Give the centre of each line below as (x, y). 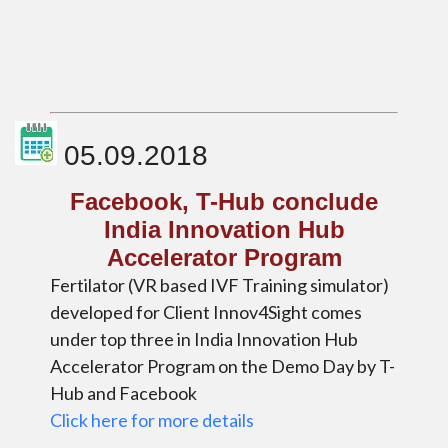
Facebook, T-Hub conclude (224, 201)
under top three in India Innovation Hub (204, 338)
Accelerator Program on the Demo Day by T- (222, 365)
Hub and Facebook (123, 392)
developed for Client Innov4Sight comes (206, 311)
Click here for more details (152, 419)
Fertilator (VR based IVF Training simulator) (219, 284)
